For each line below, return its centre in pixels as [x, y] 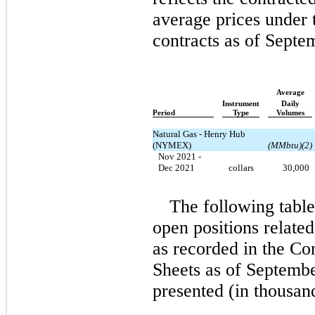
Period [164, 112]
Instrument [241, 103]
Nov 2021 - [180, 156]
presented [188, 290]
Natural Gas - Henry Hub [199, 134]
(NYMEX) [172, 145]
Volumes [290, 112]
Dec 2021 [176, 167]
